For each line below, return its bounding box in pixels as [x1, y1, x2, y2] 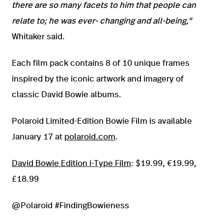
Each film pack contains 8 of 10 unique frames [12, 59, 190, 68]
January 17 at [12, 133, 64, 141]
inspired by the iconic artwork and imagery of [12, 75, 184, 83]
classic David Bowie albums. [12, 90, 121, 99]
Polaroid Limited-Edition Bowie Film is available [12, 117, 192, 126]
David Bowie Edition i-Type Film [12, 159, 131, 168]
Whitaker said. [12, 32, 65, 41]
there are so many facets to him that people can [12, 1, 196, 10]
